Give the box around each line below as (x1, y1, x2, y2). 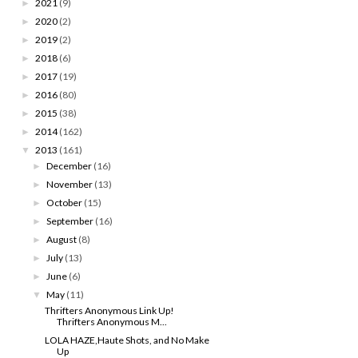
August (46, 233, 78, 245)
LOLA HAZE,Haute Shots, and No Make (44, 333, 209, 346)
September (46, 214, 94, 227)
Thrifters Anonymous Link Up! (44, 304, 174, 316)
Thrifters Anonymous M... (56, 315, 167, 328)
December (46, 159, 93, 172)
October (46, 196, 83, 209)
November (46, 177, 93, 190)
